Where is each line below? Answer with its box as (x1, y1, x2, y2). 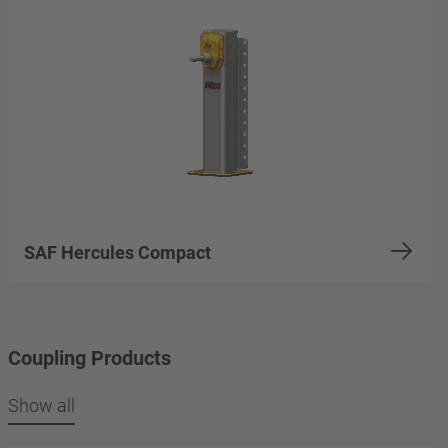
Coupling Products (8, 345, 171, 370)
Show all (8, 394, 75, 416)
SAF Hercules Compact (24, 242, 211, 264)
